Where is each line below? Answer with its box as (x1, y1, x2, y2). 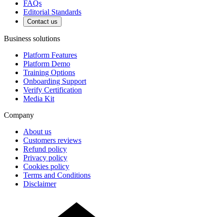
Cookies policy (23, 162, 69, 171)
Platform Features (23, 51, 77, 60)
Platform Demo (23, 60, 70, 68)
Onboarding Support (23, 77, 86, 86)
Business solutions (4, 34, 60, 43)
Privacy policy (23, 154, 67, 162)
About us (23, 127, 51, 136)
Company (4, 111, 34, 120)
